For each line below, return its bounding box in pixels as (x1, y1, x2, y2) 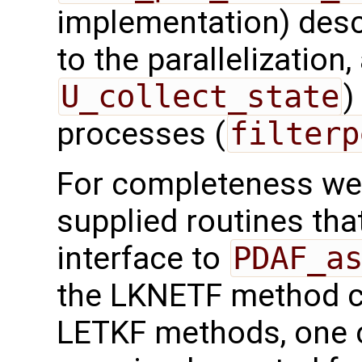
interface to (57, 240, 229, 278)
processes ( (57, 116, 225, 154)
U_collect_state (60, 78, 339, 116)
